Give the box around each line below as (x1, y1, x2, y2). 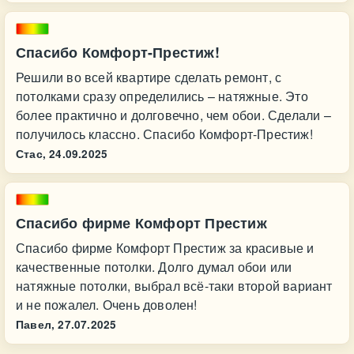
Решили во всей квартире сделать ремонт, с (16, 68, 282, 86)
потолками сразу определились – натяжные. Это (16, 87, 308, 105)
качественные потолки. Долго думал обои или (16, 258, 292, 276)
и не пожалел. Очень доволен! (16, 296, 198, 314)
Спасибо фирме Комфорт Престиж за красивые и (16, 239, 314, 257)
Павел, (16, 317, 55, 332)
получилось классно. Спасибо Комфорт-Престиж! (16, 125, 313, 143)
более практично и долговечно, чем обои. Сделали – (16, 106, 331, 124)
